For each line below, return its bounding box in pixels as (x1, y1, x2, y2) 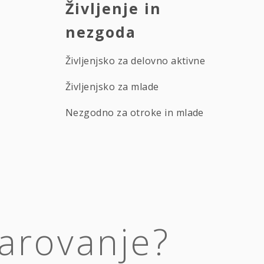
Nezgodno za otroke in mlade (65, 105, 204, 119)
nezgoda (65, 21, 136, 42)
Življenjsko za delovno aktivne (65, 54, 206, 67)
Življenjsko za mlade (65, 80, 159, 93)
